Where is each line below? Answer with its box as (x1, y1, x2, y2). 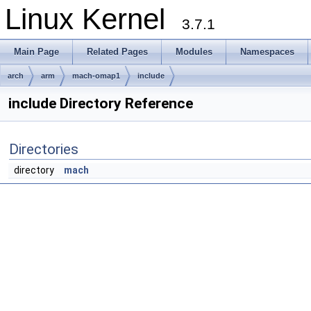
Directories (9, 141, 78, 158)
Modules (176, 47, 212, 57)
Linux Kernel (5, 3, 182, 35)
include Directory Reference (8, 95, 193, 112)
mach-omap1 (72, 72, 120, 80)
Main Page (14, 47, 59, 57)
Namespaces (240, 47, 294, 57)
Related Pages (87, 47, 148, 57)
